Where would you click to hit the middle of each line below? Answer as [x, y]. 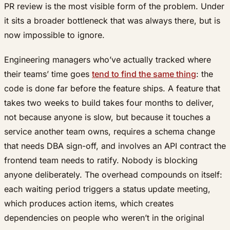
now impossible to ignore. [54, 35]
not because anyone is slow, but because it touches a [107, 117]
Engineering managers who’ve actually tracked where [108, 60]
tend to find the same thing [144, 74]
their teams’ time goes [48, 74]
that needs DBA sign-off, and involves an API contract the [115, 146]
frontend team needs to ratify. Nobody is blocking [101, 160]
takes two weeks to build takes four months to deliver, [109, 103]
